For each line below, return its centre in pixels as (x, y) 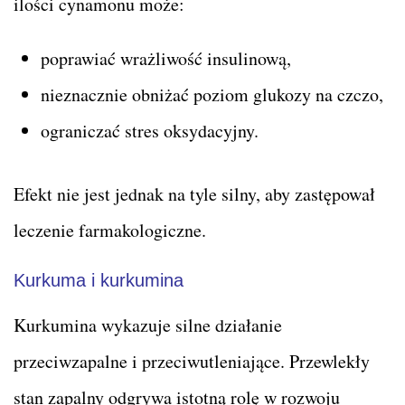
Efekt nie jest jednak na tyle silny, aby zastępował (194, 193)
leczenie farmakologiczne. (110, 230)
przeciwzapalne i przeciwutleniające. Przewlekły (192, 361)
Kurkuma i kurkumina (99, 280)
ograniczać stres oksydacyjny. (150, 130)
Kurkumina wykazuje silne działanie (148, 325)
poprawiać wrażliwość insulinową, (166, 58)
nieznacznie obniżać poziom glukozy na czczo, (212, 94)
